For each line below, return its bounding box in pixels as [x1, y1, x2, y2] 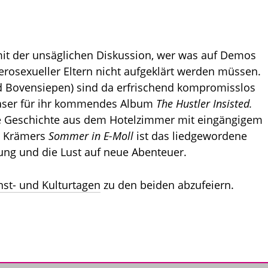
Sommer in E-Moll [48, 128, 133, 143]
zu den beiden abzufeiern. [100, 177, 234, 192]
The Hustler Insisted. [156, 96, 252, 111]
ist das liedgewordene [133, 128, 247, 143]
